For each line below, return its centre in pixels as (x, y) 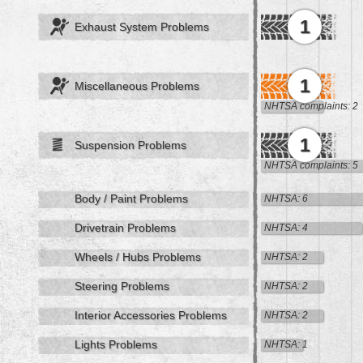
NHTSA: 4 (286, 228)
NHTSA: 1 (286, 345)
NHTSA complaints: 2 (311, 107)
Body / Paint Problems (131, 199)
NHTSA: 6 (286, 199)
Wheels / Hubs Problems (138, 257)
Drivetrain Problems (125, 228)
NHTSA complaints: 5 (311, 166)
